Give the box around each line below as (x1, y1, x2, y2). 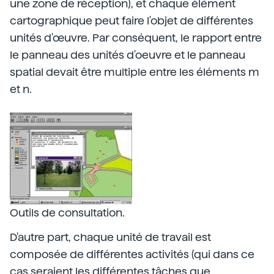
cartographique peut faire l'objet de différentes (10, 14, 253, 27)
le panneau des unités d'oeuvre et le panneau (10, 48, 245, 61)
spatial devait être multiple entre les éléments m (10, 65, 259, 78)
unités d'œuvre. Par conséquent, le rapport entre (10, 31, 262, 44)
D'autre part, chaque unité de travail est (10, 231, 211, 243)
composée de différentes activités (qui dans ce (10, 248, 254, 261)
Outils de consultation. (10, 206, 125, 219)
